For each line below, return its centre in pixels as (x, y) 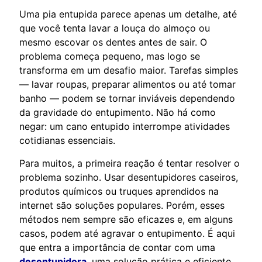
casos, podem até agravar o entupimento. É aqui (127, 233)
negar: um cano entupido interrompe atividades (125, 126)
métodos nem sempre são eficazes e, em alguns (126, 219)
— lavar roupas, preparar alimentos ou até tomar (127, 84)
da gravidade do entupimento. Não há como (118, 112)
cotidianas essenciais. (67, 140)
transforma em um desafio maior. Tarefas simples (129, 70)
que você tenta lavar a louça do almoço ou (115, 28)
